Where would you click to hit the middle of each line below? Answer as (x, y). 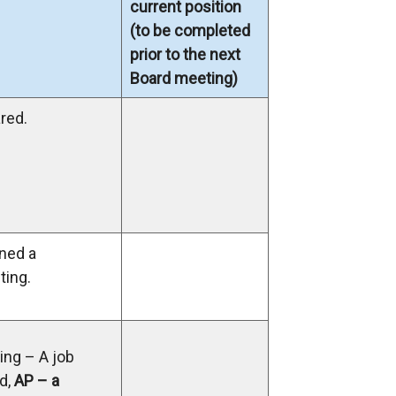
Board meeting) (184, 78)
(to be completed (190, 30)
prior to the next (185, 54)
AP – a (37, 381)
